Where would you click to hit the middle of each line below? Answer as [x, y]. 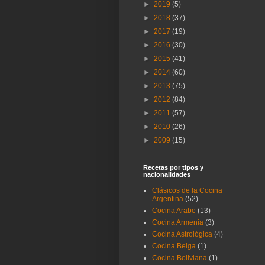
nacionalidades [167, 175]
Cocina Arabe [174, 211]
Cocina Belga [174, 246]
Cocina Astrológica [182, 235]
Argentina [168, 199]
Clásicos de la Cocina [187, 191]
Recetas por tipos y [173, 168]
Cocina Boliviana [180, 258]
